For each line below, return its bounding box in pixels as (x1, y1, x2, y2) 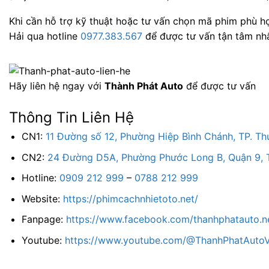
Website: (21, 192, 63, 205)
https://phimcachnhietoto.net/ (62, 192, 198, 205)
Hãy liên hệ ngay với (9, 80, 104, 92)
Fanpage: (21, 213, 66, 226)
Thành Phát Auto (104, 80, 183, 92)
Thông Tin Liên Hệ (9, 109, 134, 127)
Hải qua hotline (9, 30, 80, 43)
